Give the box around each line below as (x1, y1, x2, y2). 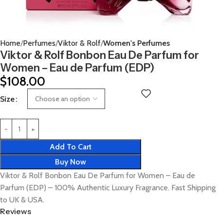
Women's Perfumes (103, 38, 170, 48)
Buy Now (55, 157, 86, 166)
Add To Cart (50, 142, 91, 151)
